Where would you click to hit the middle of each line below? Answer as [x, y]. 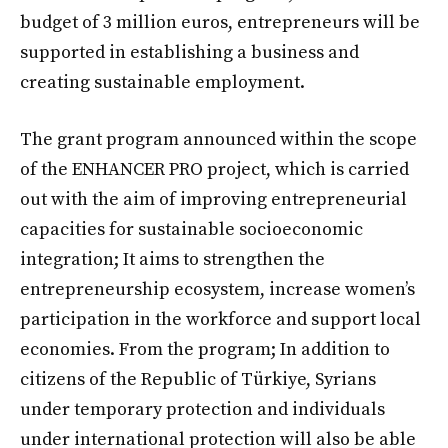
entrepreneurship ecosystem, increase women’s [217, 289]
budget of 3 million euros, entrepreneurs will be [220, 22]
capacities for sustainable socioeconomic [191, 229]
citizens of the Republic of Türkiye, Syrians [198, 379]
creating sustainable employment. [162, 82]
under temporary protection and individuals [202, 409]
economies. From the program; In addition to [205, 349]
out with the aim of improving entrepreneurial [213, 199]
